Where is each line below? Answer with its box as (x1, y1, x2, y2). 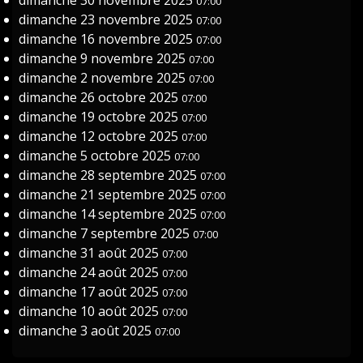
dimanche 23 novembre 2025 (19, 11, 197, 29)
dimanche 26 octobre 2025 (19, 88, 182, 107)
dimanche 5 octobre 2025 (19, 147, 175, 165)
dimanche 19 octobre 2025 (19, 108, 182, 126)
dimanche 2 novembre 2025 (19, 69, 190, 88)
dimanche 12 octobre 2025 (19, 127, 182, 146)
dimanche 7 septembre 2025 (19, 224, 194, 243)
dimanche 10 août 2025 (19, 302, 163, 321)
